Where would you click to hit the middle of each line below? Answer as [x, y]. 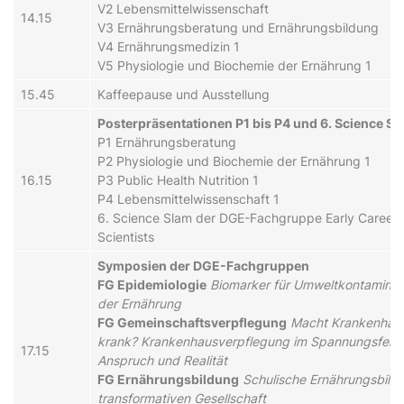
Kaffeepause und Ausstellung [184, 94]
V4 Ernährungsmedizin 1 [169, 46]
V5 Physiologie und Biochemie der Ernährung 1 [234, 65]
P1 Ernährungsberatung [167, 142]
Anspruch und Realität [162, 360]
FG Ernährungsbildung [168, 379]
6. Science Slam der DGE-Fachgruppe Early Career [248, 217]
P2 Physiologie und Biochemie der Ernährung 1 [234, 161]
